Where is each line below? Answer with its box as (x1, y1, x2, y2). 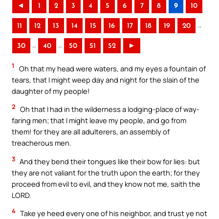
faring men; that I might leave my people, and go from (12, 115, 186, 126)
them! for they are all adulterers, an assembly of (12, 127, 170, 137)
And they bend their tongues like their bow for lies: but (18, 156, 200, 166)
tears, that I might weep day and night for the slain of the (12, 74, 199, 85)
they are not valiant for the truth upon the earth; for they (12, 167, 200, 177)
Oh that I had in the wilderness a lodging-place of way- (19, 104, 199, 114)
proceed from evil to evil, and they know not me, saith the (12, 178, 200, 189)
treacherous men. (12, 138, 71, 148)
